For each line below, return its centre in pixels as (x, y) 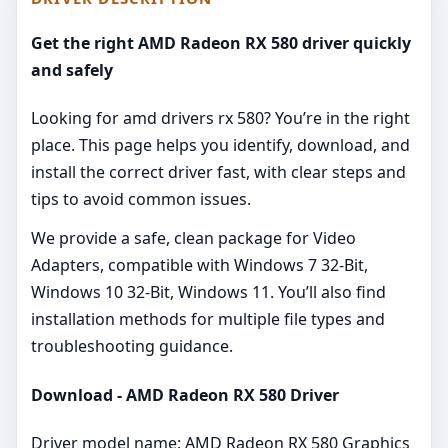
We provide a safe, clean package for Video (193, 238)
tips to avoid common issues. (141, 199)
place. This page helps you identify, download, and (220, 145)
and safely (72, 70)
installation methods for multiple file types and (208, 319)
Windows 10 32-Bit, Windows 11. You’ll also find (208, 292)
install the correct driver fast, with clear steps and (218, 172)
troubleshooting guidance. (132, 346)
